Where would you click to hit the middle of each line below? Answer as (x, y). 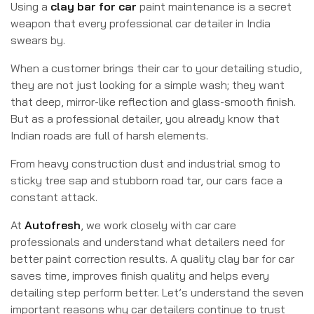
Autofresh (53, 225)
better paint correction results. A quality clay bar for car (152, 259)
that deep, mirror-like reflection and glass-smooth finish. (153, 102)
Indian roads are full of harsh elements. (109, 135)
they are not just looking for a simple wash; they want (148, 85)
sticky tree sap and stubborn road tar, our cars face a (146, 180)
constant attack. (54, 197)
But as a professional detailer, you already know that (145, 118)
